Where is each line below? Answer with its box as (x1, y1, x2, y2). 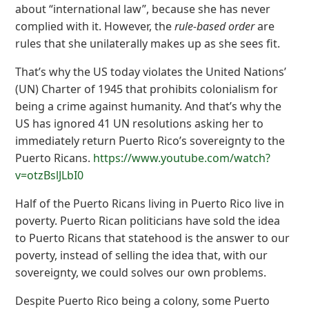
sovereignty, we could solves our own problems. (15, 264, 267, 280)
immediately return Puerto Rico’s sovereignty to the (15, 132, 286, 148)
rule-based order (175, 18, 258, 34)
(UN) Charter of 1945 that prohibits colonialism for (15, 81, 279, 97)
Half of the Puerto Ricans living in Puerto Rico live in (15, 195, 285, 211)
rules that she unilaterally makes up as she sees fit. (15, 35, 281, 51)
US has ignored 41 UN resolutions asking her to (15, 115, 264, 131)
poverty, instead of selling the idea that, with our (15, 247, 268, 263)
